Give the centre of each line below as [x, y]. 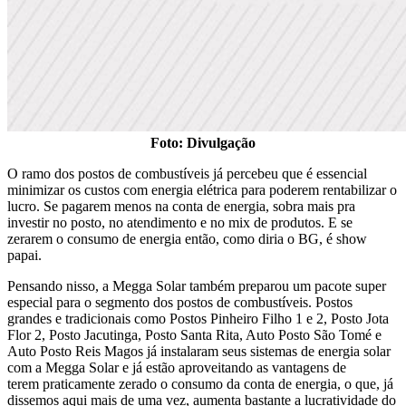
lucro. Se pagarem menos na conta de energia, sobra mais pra [181, 206]
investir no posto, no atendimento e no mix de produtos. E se [180, 222]
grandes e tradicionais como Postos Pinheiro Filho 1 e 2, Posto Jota [198, 318]
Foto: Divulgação [203, 142]
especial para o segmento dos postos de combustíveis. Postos [180, 302]
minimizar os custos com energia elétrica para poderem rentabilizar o [202, 189]
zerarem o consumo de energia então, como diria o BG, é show [187, 238]
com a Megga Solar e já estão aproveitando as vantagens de [177, 367]
